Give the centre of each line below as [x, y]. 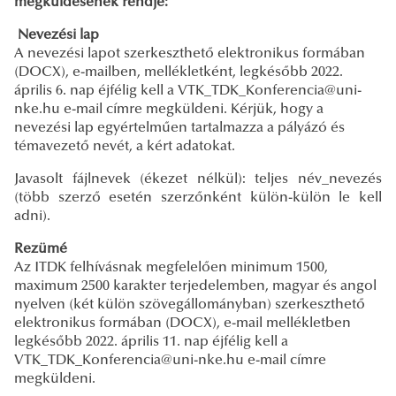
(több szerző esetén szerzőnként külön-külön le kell [198, 198]
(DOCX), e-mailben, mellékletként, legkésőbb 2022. [179, 72]
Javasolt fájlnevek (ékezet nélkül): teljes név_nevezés [198, 179]
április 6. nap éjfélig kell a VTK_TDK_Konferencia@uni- [188, 91]
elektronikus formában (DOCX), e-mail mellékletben [183, 323]
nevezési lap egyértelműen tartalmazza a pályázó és [179, 128]
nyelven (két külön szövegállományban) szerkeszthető [190, 305]
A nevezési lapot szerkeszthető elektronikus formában [190, 53]
